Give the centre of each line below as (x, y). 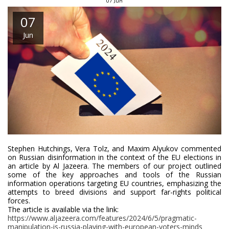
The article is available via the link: (63, 210)
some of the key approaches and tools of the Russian (114, 175)
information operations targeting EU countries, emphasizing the (114, 184)
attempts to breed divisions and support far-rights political (114, 192)
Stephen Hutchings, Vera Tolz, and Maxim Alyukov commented (114, 149)
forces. (19, 201)
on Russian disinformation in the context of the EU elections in (114, 157)
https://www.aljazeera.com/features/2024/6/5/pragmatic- (102, 218)
